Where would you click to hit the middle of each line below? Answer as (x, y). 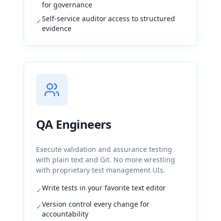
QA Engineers (74, 124)
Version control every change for (96, 204)
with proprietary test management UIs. (101, 170)
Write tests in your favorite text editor (104, 188)
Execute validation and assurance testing (104, 149)
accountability (65, 214)
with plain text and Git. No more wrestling (106, 160)
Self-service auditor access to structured (109, 18)
